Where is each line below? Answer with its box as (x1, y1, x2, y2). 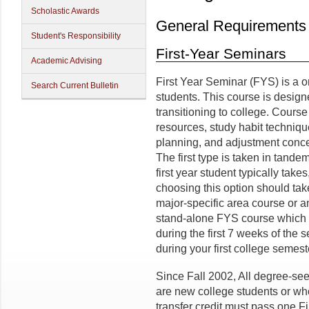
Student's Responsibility (31, 31, 121, 41)
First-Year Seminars (156, 46, 286, 62)
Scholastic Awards (31, 6, 99, 16)
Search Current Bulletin (31, 81, 119, 90)
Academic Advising (31, 56, 102, 66)
